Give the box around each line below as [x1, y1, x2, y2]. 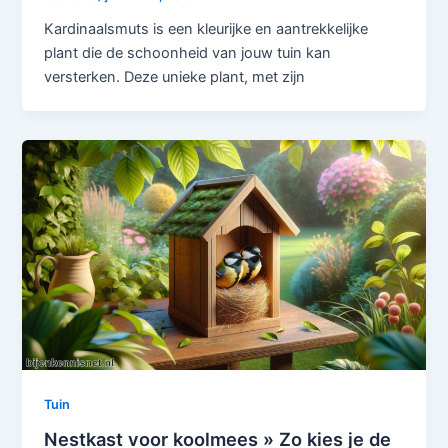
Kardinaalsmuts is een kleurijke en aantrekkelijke [44, 19, 369, 38]
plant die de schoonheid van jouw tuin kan [44, 43, 332, 62]
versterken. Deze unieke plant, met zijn [44, 67, 306, 86]
